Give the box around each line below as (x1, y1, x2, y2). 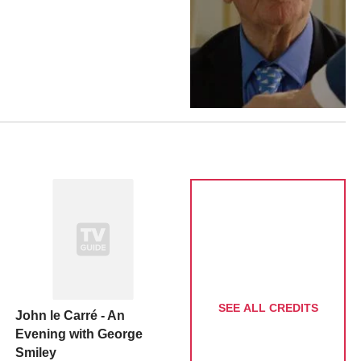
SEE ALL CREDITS (218, 301, 318, 315)
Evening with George (15, 326, 143, 341)
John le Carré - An (15, 308, 125, 322)
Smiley (15, 345, 56, 359)
